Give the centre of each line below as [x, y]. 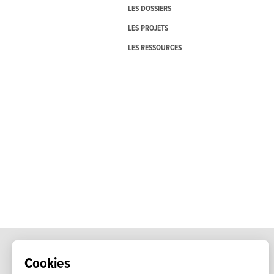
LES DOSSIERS [149, 9]
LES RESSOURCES [154, 48]
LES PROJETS [148, 29]
